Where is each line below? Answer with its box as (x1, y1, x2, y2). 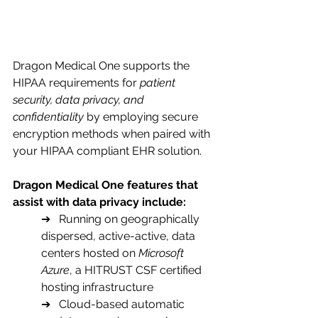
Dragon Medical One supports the (13, 58, 192, 72)
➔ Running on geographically (41, 212, 202, 226)
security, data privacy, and (13, 92, 147, 106)
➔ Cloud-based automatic (41, 297, 187, 311)
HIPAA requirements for (13, 75, 137, 89)
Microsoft (138, 246, 187, 260)
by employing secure (84, 109, 201, 124)
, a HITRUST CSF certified (70, 263, 204, 277)
